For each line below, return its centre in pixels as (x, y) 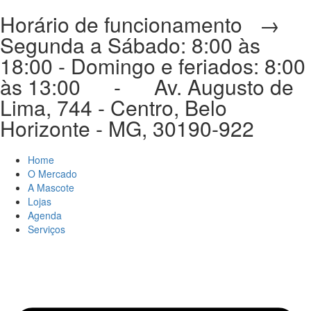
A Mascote (51, 187)
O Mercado (52, 174)
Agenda (45, 215)
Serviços (47, 229)
